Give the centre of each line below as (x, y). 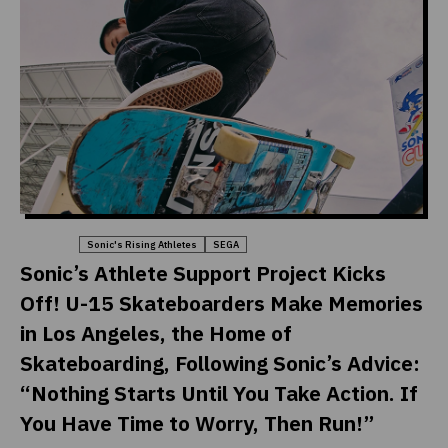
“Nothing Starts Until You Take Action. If (219, 395)
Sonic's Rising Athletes (142, 245)
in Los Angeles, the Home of (156, 335)
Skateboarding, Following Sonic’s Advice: (220, 365)
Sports (45, 243)
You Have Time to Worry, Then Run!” (197, 425)
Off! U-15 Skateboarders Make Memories (221, 305)
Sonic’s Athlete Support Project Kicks (203, 275)
